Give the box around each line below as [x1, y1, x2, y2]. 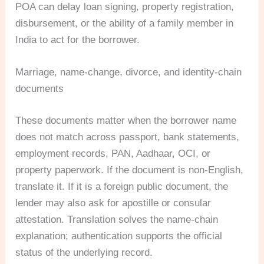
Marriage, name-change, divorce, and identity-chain [15, 67, 242, 78]
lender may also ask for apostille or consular [15, 197, 212, 209]
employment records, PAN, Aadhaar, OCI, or [15, 147, 211, 159]
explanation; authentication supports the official [15, 230, 223, 242]
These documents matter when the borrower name [15, 114, 237, 126]
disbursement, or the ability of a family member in [15, 17, 234, 29]
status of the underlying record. [15, 246, 153, 258]
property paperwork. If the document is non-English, [15, 164, 244, 176]
